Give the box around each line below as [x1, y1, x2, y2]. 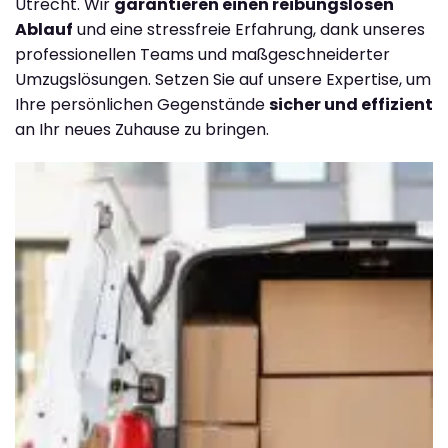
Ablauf [15, 17, 73, 41]
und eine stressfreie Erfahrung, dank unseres [73, 17, 425, 41]
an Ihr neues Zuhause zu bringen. [15, 117, 269, 141]
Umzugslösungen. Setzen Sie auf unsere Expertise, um [15, 67, 431, 91]
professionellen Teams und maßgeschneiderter [15, 42, 390, 66]
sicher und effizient [269, 92, 433, 116]
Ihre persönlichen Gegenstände [15, 92, 269, 116]
